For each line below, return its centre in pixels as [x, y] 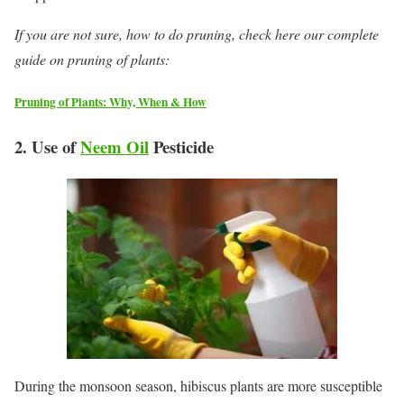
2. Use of [47, 147]
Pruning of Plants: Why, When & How [110, 102]
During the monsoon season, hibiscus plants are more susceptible [198, 386]
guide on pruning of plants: [92, 60]
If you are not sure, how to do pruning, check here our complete [197, 34]
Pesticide [181, 147]
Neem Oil [115, 147]
